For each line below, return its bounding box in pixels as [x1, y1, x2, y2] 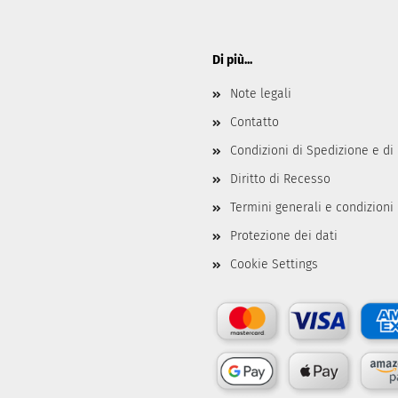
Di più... [212, 52, 252, 68]
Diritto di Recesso [230, 171, 330, 187]
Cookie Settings [230, 257, 318, 272]
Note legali [230, 86, 291, 101]
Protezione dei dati [230, 228, 338, 243]
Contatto [230, 115, 279, 130]
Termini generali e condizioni [230, 200, 394, 215]
